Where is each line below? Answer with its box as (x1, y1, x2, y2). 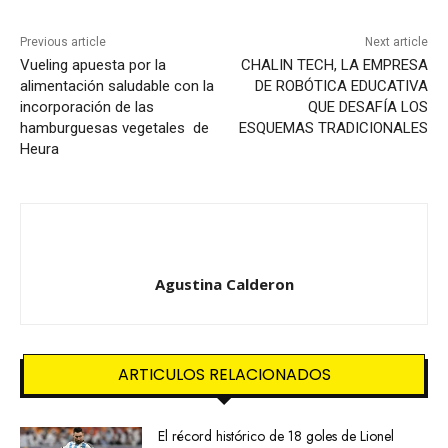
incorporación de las (20, 98, 154, 117)
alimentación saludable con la (20, 77, 214, 96)
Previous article (20, 35, 106, 50)
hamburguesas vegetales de (20, 119, 209, 138)
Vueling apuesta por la (20, 56, 166, 75)
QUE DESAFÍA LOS (307, 98, 428, 117)
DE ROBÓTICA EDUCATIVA (254, 77, 428, 96)
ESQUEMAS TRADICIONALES (238, 119, 428, 138)
